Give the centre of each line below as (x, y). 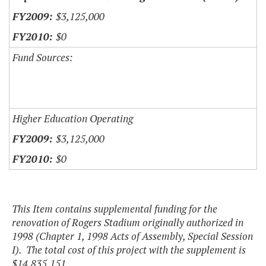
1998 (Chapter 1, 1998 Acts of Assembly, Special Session (132, 236)
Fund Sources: (42, 58)
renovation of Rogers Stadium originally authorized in (128, 223)
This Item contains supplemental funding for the (115, 209)
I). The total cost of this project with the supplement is (129, 250)
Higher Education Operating (73, 119)
